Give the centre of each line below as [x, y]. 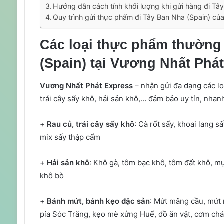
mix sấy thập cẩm [70, 137]
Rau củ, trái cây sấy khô [90, 124]
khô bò [52, 176]
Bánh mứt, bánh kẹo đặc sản [97, 201]
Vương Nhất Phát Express [86, 86]
